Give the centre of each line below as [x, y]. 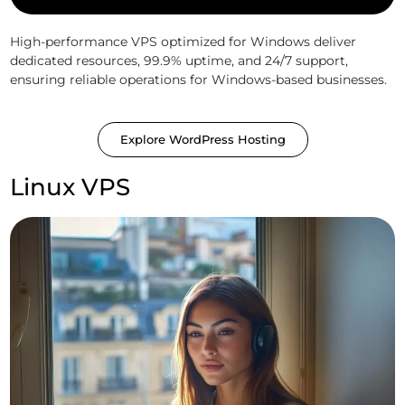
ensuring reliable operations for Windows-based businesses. [198, 80]
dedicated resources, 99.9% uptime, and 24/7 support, [179, 61]
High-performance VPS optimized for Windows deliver [183, 42]
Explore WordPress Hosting [202, 140]
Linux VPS [70, 188]
